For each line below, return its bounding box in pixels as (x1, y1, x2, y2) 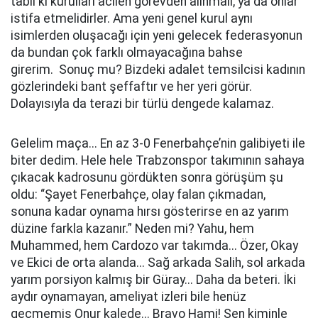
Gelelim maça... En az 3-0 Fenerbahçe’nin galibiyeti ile (11, 136, 305, 150)
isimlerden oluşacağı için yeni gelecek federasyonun (11, 28, 302, 43)
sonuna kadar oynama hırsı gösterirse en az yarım (11, 204, 289, 219)
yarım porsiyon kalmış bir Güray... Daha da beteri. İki (11, 273, 296, 287)
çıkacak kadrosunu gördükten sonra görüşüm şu (11, 170, 283, 185)
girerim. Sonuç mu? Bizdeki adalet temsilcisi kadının (11, 62, 305, 77)
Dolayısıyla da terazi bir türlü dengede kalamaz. (11, 97, 274, 111)
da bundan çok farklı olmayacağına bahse (11, 45, 243, 60)
